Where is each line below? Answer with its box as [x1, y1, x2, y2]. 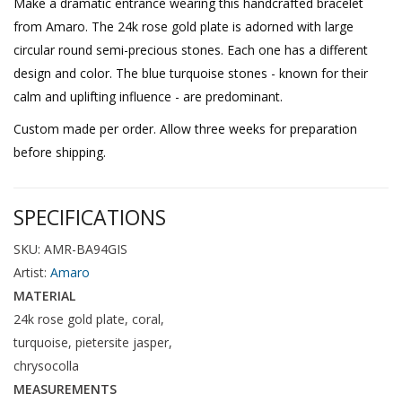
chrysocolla [13, 356, 79, 374]
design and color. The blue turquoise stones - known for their [13, 64, 368, 82]
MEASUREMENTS [13, 380, 117, 398]
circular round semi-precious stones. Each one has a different [13, 40, 368, 58]
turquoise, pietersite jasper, [13, 333, 172, 351]
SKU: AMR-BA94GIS [13, 240, 127, 258]
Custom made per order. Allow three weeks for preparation [13, 119, 357, 137]
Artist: [13, 263, 50, 281]
